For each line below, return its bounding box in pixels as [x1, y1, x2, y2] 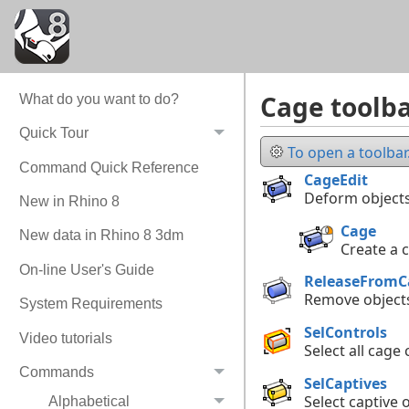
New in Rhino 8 [18, 194, 120, 210]
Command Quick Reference [18, 159, 199, 175]
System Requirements [18, 296, 163, 312]
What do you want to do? [18, 90, 179, 107]
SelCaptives [303, 373, 387, 394]
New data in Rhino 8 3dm [18, 227, 184, 244]
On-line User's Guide [18, 261, 154, 278]
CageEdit [303, 169, 368, 190]
